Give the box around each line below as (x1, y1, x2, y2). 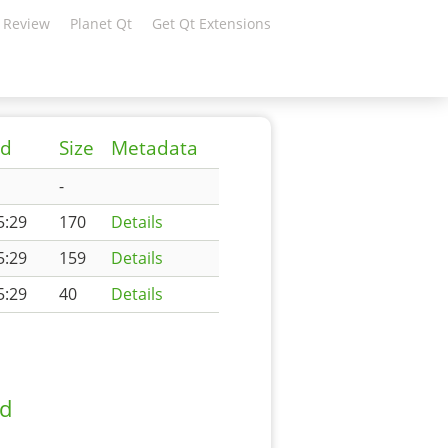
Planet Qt (70, 14, 132, 33)
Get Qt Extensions (152, 14, 271, 33)
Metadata (111, 135, 198, 161)
